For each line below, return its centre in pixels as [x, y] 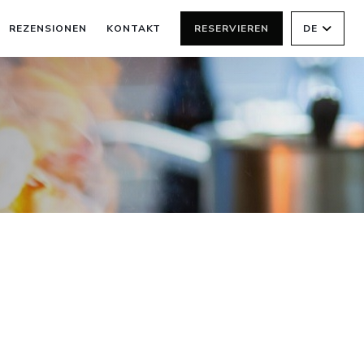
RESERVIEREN [232, 28]
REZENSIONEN [48, 28]
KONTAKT [134, 28]
